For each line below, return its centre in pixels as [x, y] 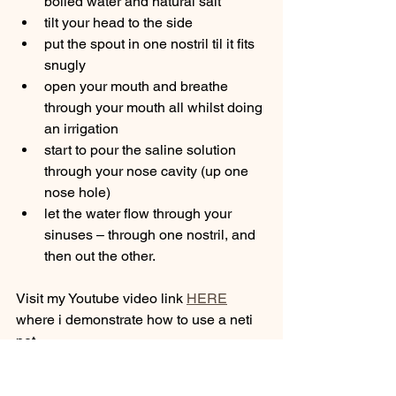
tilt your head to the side [118, 23]
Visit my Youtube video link [101, 299]
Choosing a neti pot [77, 384]
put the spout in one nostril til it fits [151, 44]
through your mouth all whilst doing [155, 108]
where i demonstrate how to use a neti [136, 320]
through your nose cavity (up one [148, 171]
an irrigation [81, 129]
